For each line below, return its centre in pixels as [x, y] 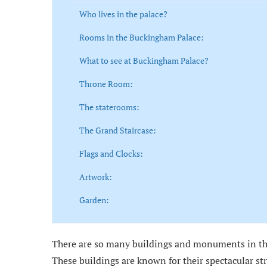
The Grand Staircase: [118, 131]
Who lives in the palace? [123, 14]
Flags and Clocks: [111, 154]
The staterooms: [109, 107]
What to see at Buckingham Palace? [144, 61]
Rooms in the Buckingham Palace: [142, 38]
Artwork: [96, 177]
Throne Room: [106, 84]
